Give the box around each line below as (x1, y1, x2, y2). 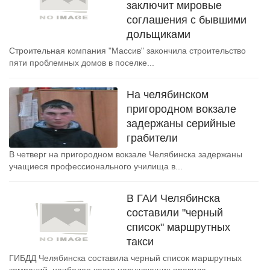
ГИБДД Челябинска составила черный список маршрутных (9, 253, 242, 263)
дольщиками (127, 28, 190, 40)
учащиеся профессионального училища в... (9, 162, 183, 171)
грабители (127, 132, 178, 144)
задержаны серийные (127, 118, 236, 130)
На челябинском (127, 89, 209, 101)
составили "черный (127, 207, 223, 219)
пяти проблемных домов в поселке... (9, 58, 154, 67)
